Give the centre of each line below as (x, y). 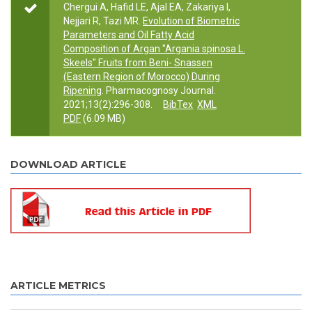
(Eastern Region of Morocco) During (142, 77)
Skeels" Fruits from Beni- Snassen (138, 63)
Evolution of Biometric (191, 21)
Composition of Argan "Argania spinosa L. (154, 49)
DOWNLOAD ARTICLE (68, 165)
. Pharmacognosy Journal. (159, 91)
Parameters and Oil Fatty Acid (129, 35)
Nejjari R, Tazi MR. (102, 21)
